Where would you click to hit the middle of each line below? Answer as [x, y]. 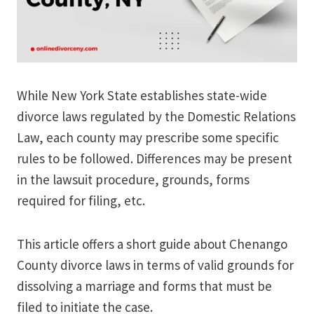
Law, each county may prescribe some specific [148, 138]
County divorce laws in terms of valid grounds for [155, 265]
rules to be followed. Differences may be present [155, 159]
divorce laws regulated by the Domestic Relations [156, 117]
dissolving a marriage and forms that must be [144, 286]
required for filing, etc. [81, 201]
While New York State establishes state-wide [142, 96]
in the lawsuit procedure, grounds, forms [133, 180]
